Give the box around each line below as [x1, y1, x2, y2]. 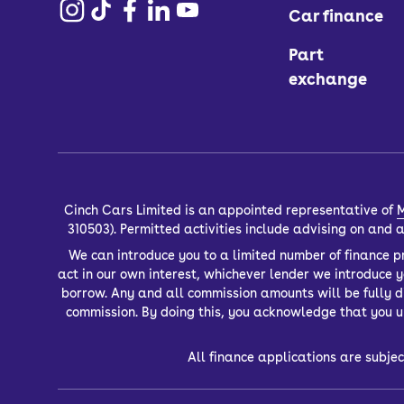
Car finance [289, 6, 384, 25]
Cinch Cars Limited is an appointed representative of [64, 203, 393, 218]
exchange [289, 69, 368, 88]
